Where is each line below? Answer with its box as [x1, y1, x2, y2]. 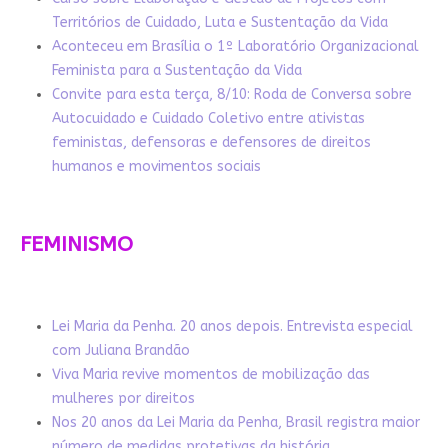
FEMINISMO [19, 232, 133, 258]
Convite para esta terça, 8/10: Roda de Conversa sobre [51, 86, 412, 104]
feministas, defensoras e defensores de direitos [51, 134, 371, 152]
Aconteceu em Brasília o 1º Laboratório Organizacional [51, 38, 419, 56]
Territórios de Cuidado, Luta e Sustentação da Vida [51, 14, 388, 32]
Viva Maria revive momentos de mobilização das [51, 366, 370, 384]
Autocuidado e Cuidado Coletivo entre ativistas [51, 110, 365, 128]
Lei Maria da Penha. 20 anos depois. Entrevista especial [51, 318, 413, 336]
